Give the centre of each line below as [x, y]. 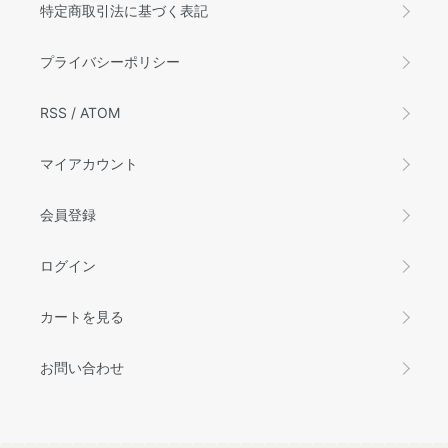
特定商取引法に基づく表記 [124, 11]
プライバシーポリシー [110, 62]
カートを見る [82, 317]
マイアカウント [89, 164]
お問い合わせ [82, 368]
